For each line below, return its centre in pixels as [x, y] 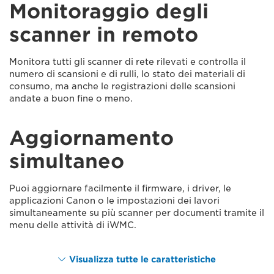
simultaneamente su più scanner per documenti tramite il [137, 213]
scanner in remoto [104, 34]
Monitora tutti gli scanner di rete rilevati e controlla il [128, 61]
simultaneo [67, 161]
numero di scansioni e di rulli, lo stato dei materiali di [127, 74]
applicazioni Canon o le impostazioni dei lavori [114, 200]
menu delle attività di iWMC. [73, 225]
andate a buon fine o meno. [71, 98]
